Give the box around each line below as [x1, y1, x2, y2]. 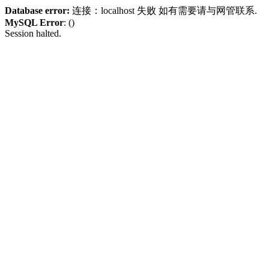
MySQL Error [5, 17, 64, 28]
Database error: [5, 5, 70, 16]
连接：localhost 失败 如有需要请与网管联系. [70, 5, 257, 16]
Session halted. [5, 28, 61, 38]
